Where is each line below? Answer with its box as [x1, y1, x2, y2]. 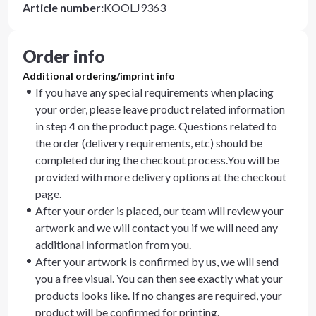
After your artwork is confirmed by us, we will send [35, 255, 279, 268]
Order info [23, 46, 104, 66]
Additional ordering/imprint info [23, 70, 175, 82]
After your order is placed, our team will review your [35, 204, 284, 217]
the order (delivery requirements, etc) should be [35, 136, 262, 150]
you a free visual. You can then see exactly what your [35, 272, 283, 285]
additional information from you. [35, 238, 191, 251]
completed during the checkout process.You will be [35, 153, 279, 166]
